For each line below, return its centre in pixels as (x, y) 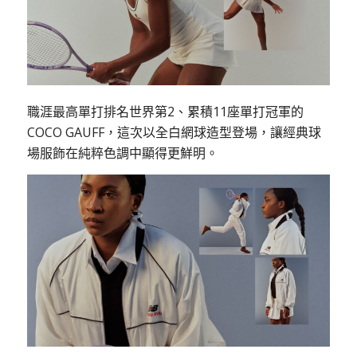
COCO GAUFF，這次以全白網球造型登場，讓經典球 (174, 133)
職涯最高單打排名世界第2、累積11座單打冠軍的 (165, 112)
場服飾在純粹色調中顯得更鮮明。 (122, 153)
